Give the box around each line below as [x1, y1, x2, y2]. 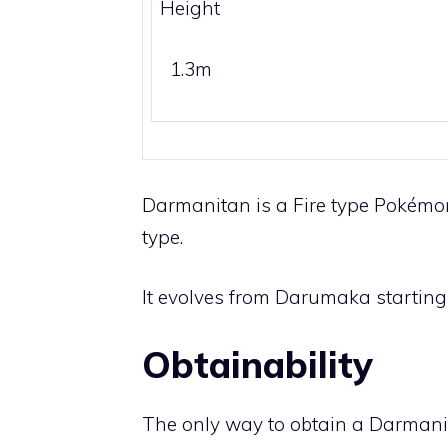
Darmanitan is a [142, 192, 293, 217]
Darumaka [275, 285, 371, 310]
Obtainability [142, 341, 373, 387]
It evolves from [142, 285, 275, 310]
